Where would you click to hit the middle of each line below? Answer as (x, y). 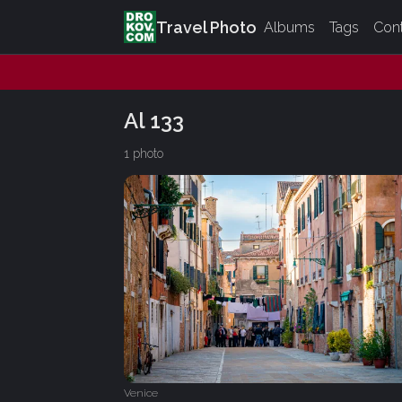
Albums (289, 27)
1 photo (144, 153)
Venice (141, 393)
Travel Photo (206, 27)
